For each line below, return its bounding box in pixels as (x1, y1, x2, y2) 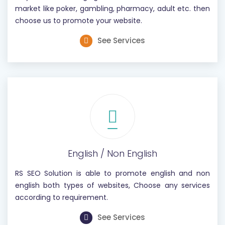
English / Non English (68, 147, 157, 160)
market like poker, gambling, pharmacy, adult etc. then (15, 4, 210, 14)
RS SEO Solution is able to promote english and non (15, 168, 210, 178)
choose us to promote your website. (15, 16, 142, 26)
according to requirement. (15, 192, 108, 202)
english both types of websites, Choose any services (15, 180, 210, 190)
